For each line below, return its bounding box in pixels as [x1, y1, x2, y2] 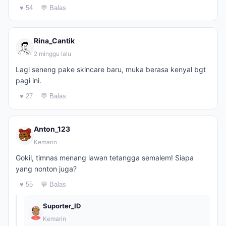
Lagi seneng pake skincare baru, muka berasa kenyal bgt [16, 65, 206, 74]
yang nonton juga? [16, 164, 77, 173]
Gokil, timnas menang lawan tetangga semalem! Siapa [16, 153, 194, 162]
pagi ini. [16, 76, 41, 85]
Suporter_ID [43, 202, 81, 210]
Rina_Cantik [34, 36, 75, 45]
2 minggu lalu [34, 50, 71, 58]
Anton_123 [34, 125, 70, 133]
